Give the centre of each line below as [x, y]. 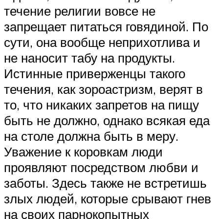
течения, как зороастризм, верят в [103, 89]
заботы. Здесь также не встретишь [105, 183]
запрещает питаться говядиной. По [106, 27]
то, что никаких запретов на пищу [101, 105]
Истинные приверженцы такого [95, 74]
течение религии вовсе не [80, 11]
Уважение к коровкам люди [83, 152]
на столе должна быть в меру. [91, 136]
